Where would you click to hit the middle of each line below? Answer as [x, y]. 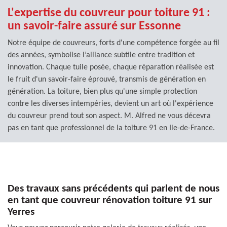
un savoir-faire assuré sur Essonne [94, 26]
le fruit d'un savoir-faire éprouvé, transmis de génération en [107, 79]
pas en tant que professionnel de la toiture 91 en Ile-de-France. [111, 128]
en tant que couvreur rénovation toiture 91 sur [110, 200]
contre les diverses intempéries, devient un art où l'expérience [110, 104]
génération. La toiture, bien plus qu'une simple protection [102, 91]
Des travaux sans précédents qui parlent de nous [113, 188]
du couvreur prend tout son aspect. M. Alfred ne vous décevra [109, 116]
